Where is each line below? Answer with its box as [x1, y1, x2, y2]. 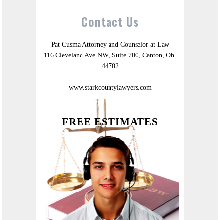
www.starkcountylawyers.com [68, 84, 152, 92]
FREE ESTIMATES [62, 116, 158, 128]
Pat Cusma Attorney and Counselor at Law [51, 41, 169, 49]
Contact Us [82, 12, 138, 30]
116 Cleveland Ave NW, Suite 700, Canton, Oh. [44, 52, 176, 59]
